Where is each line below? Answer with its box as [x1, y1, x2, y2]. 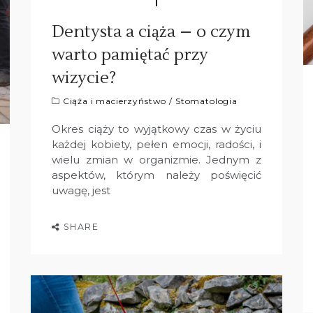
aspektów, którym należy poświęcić [52, 168, 261, 182]
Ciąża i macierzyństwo [62, 95, 167, 106]
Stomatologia [175, 95, 238, 106]
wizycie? [52, 66, 116, 89]
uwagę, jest [52, 183, 110, 197]
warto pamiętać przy [52, 43, 208, 66]
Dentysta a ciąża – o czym [52, 20, 251, 43]
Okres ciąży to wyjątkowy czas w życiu [52, 122, 261, 136]
